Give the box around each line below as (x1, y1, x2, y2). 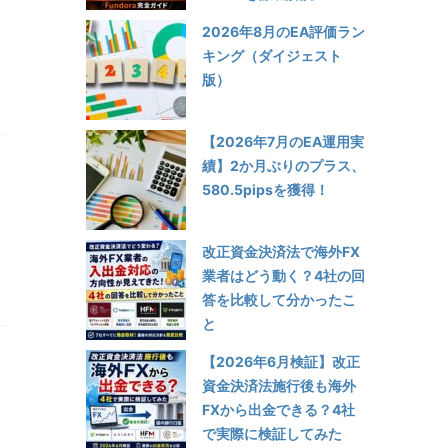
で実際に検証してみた (202, 424, 342, 442)
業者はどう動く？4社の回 (202, 266, 365, 284)
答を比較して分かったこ (202, 290, 356, 308)
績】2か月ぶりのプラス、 (202, 156, 365, 174)
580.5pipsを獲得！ (202, 180, 329, 198)
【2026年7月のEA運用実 (202, 132, 364, 150)
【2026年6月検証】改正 (202, 352, 360, 370)
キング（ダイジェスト (202, 46, 342, 64)
